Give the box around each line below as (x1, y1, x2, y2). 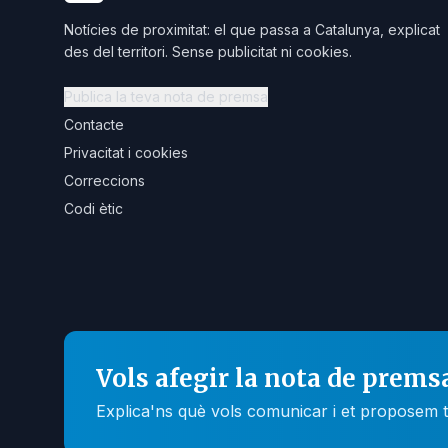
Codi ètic (64, 200, 123, 217)
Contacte (64, 116, 124, 133)
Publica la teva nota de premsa (64, 88, 268, 105)
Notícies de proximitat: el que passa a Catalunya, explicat (64, 21, 440, 38)
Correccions (64, 172, 145, 189)
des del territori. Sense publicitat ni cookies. (64, 43, 352, 60)
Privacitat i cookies (64, 144, 188, 161)
